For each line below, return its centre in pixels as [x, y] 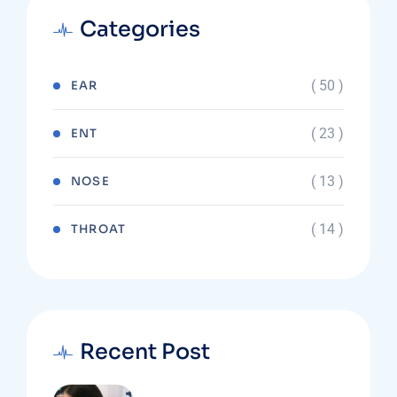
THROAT [99, 230]
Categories [140, 30]
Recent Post [145, 352]
